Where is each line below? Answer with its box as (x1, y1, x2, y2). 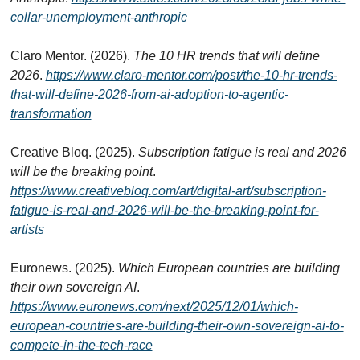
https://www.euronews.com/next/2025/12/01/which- (10, 299, 298, 313)
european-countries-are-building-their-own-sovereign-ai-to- (10, 318, 344, 333)
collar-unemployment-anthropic (10, 10, 187, 24)
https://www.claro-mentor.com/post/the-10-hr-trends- (45, 67, 337, 82)
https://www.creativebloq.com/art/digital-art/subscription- (10, 183, 326, 198)
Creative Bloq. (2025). (10, 145, 138, 159)
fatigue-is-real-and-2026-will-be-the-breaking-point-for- (10, 202, 319, 217)
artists (10, 222, 44, 236)
